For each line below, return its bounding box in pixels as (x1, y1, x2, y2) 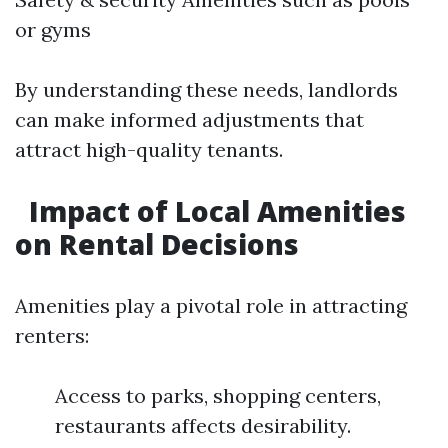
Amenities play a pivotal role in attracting (15, 293, 407, 318)
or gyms (15, 17, 91, 42)
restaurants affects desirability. (55, 413, 351, 438)
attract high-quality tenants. (15, 137, 283, 162)
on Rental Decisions (15, 225, 299, 263)
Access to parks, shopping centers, (55, 383, 381, 408)
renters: (15, 323, 89, 348)
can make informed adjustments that (15, 107, 364, 132)
